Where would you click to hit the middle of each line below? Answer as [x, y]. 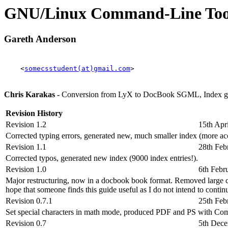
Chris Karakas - [33, 95]
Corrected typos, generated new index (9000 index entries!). [102, 158]
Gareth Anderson [40, 39]
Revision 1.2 [26, 125]
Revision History [34, 113]
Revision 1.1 [26, 147]
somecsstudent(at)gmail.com [77, 69]
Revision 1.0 [26, 169]
